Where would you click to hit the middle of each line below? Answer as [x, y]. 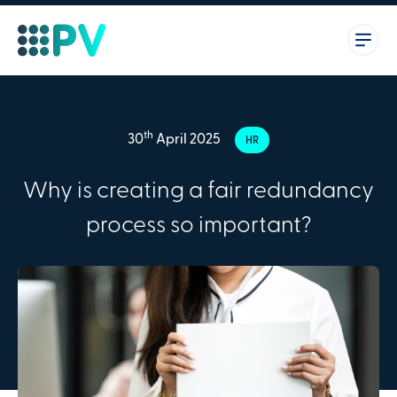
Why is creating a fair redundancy [198, 192]
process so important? [198, 227]
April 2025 [187, 140]
